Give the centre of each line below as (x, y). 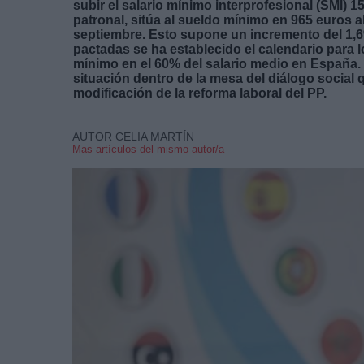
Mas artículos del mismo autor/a (148, 149)
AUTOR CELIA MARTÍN (133, 136)
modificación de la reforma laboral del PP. (201, 93)
